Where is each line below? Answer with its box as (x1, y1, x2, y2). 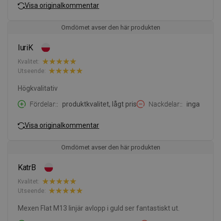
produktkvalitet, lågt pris (62, 100, 137, 109)
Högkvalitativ (18, 84, 58, 93)
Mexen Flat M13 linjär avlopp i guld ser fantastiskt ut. (18, 204, 180, 213)
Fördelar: (30, 100, 57, 109)
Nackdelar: (148, 100, 181, 109)
